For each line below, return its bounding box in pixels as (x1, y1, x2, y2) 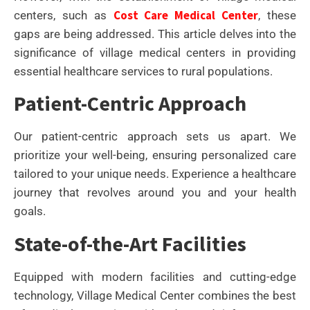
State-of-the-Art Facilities (14, 230, 246, 257)
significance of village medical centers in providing (14, 46, 296, 60)
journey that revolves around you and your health (14, 185, 296, 200)
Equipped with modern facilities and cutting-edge (14, 269, 296, 284)
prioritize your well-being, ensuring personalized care (14, 148, 296, 163)
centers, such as (14, 8, 113, 22)
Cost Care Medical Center (113, 8, 259, 23)
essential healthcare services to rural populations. (14, 64, 273, 78)
